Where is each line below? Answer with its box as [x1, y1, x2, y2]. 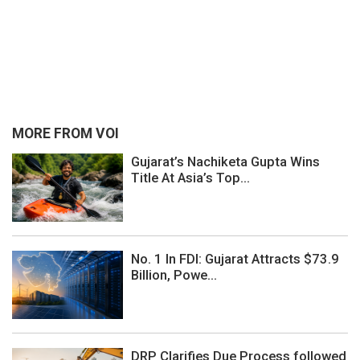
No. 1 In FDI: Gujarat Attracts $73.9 [131, 250, 339, 267]
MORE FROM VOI [12, 125, 119, 142]
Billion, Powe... [131, 266, 217, 283]
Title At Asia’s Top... [131, 169, 250, 186]
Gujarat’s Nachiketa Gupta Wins [131, 153, 320, 170]
